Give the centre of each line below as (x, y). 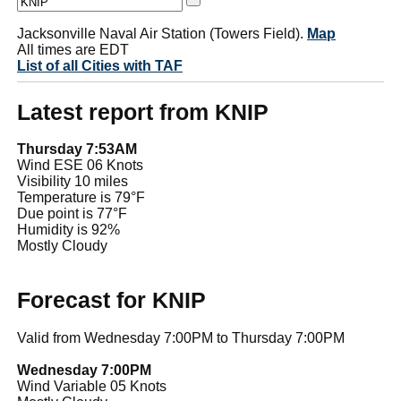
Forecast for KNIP (111, 300)
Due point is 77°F (72, 214)
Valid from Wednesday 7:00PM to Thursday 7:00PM (181, 337)
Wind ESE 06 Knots (80, 166)
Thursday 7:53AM (77, 149)
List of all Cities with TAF (100, 65)
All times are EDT (73, 49)
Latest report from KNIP (143, 111)
